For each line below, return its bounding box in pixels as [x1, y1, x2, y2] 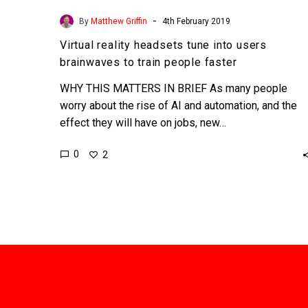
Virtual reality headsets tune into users [60, 38, 267, 52]
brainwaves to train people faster [60, 55, 237, 69]
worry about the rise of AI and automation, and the [60, 98, 297, 112]
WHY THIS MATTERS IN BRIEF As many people [60, 81, 287, 95]
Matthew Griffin [91, 16, 147, 26]
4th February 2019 [162, 16, 230, 26]
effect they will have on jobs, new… [60, 115, 226, 129]
